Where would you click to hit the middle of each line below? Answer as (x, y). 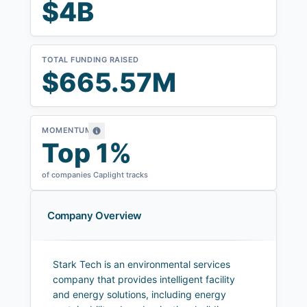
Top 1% (87, 153)
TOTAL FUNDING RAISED (90, 60)
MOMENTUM (67, 131)
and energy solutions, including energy (139, 295)
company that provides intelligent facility (144, 280)
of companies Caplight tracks (95, 175)
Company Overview (95, 216)
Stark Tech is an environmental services (142, 265)
